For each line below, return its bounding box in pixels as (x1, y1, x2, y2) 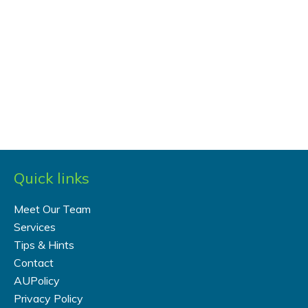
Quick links (14, 168, 89, 188)
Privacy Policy (14, 291, 83, 306)
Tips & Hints (14, 238, 74, 252)
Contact (14, 256, 54, 270)
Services (14, 220, 56, 234)
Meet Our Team (14, 202, 91, 217)
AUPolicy (14, 274, 60, 288)
